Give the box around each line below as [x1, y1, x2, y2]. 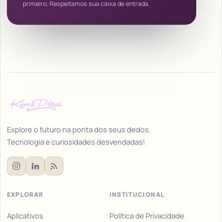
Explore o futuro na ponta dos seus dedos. [6, 124, 151, 134]
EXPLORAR [6, 190, 44, 199]
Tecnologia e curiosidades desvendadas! [6, 136, 145, 147]
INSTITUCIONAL [109, 190, 165, 199]
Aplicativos [6, 211, 43, 221]
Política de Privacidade [109, 211, 184, 221]
